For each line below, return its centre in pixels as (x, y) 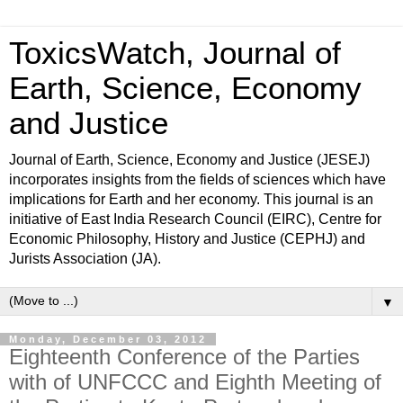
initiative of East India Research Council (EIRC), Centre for (195, 219)
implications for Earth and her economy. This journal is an (191, 199)
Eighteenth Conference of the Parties (184, 357)
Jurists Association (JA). (85, 259)
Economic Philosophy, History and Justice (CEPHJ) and (187, 239)
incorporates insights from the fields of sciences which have (197, 179)
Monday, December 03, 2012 (108, 339)
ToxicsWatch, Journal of (175, 53)
